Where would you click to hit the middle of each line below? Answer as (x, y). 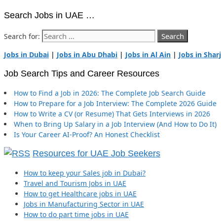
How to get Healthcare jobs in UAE (80, 194)
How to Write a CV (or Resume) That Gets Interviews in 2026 (112, 114)
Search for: (22, 37)
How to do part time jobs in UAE (76, 215)
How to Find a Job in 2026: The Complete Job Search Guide (110, 93)
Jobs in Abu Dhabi (87, 55)
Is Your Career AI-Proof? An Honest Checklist (87, 135)
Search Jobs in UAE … (49, 16)
